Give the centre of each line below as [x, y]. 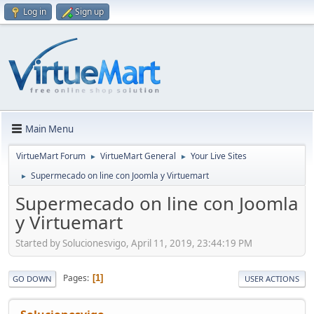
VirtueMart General [138, 156]
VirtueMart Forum [51, 156]
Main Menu [49, 129]
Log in [35, 12]
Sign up [89, 12]
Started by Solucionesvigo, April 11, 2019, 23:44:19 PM [134, 243]
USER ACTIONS [272, 278]
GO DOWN [32, 278]
